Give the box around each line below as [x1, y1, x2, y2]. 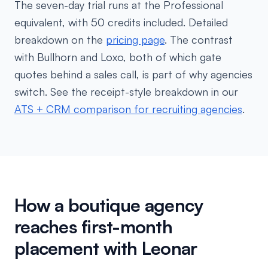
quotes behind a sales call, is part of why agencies [14, 68, 252, 81]
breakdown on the [14, 33, 106, 46]
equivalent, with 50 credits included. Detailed [14, 16, 228, 29]
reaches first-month [14, 215, 172, 237]
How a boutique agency [14, 194, 203, 216]
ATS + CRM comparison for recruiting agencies [14, 102, 242, 115]
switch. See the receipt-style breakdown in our [14, 85, 238, 98]
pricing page [106, 33, 165, 46]
